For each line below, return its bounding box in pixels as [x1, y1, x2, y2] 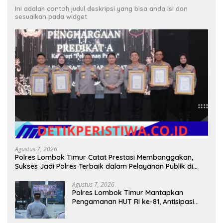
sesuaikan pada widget [15, 12, 87, 21]
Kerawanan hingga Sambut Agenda [72, 206, 191, 215]
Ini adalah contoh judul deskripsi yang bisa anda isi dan [15, 4, 188, 13]
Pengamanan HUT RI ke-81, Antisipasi [72, 197, 194, 206]
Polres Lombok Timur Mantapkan [72, 188, 183, 197]
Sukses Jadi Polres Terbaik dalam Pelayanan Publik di [15, 161, 193, 171]
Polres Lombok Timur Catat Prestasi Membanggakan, [15, 152, 193, 162]
